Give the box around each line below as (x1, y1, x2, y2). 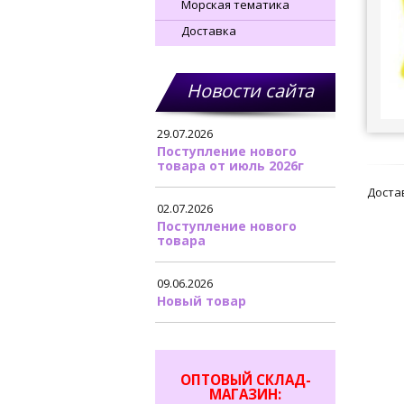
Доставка (181, 23, 236, 39)
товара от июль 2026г (157, 157, 304, 174)
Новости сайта (187, 78, 314, 103)
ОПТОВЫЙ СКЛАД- (179, 371, 311, 390)
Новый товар (157, 292, 246, 309)
